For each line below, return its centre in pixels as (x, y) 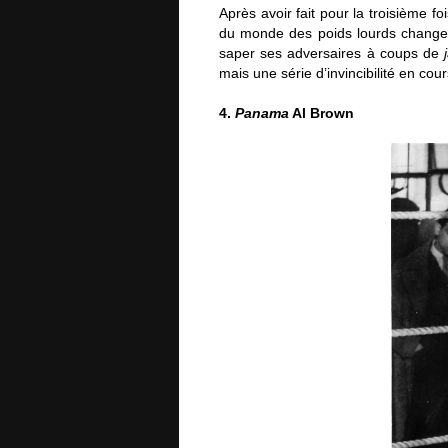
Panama (262, 113)
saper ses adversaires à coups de (332, 53)
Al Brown (321, 113)
